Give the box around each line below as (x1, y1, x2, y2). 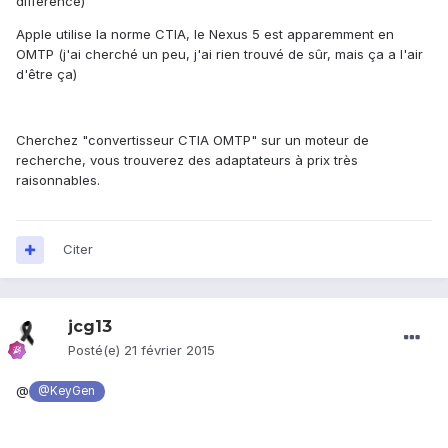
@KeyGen (38, 384, 96, 399)
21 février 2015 (124, 342, 215, 359)
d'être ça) (16, 66, 77, 83)
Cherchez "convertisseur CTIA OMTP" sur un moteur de (16, 132, 369, 149)
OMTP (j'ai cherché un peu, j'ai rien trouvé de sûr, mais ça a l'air (16, 46, 423, 63)
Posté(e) (68, 342, 124, 359)
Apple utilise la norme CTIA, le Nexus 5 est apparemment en (16, 26, 394, 43)
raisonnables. (16, 172, 100, 189)
